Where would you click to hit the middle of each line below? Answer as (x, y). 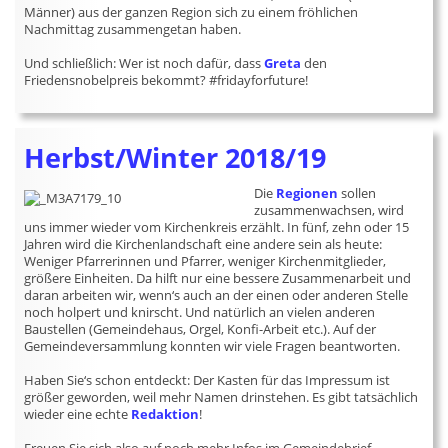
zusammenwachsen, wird (329, 210)
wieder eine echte (78, 414)
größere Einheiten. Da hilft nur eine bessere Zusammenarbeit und (218, 278)
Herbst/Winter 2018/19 (175, 158)
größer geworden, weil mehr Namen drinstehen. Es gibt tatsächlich (221, 397)
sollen (357, 193)
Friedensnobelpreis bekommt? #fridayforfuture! (166, 80)
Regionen (307, 193)
